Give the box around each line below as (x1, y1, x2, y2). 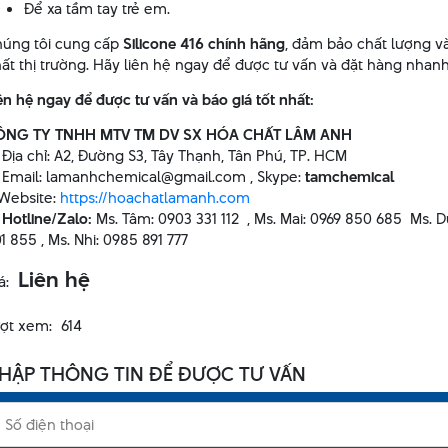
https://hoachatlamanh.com (59, 187, 250, 208)
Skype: (256, 166, 305, 187)
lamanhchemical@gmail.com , (45, 166, 257, 187)
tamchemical (304, 166, 394, 187)
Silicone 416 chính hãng (122, 33, 285, 54)
